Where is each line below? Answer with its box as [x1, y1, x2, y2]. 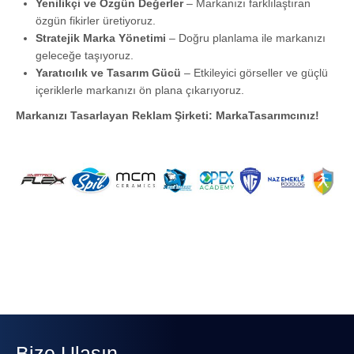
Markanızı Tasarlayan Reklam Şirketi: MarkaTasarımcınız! [16, 109, 319, 122]
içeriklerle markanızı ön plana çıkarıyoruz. [36, 84, 244, 97]
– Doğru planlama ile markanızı [166, 32, 326, 45]
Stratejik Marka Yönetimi [36, 32, 166, 45]
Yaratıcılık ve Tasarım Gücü [36, 66, 181, 80]
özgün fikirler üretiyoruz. [36, 14, 156, 28]
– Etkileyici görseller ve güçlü [181, 66, 328, 80]
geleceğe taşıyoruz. [36, 49, 134, 62]
